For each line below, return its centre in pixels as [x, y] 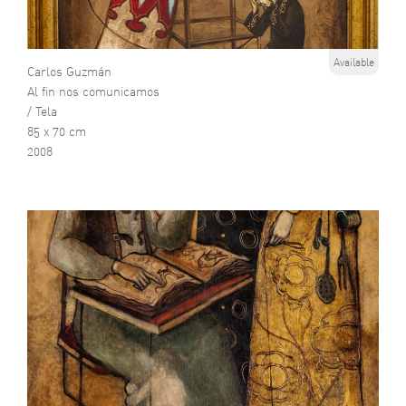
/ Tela [42, 111]
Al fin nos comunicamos [93, 91]
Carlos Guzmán [69, 71]
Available [354, 62]
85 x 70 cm [57, 131]
